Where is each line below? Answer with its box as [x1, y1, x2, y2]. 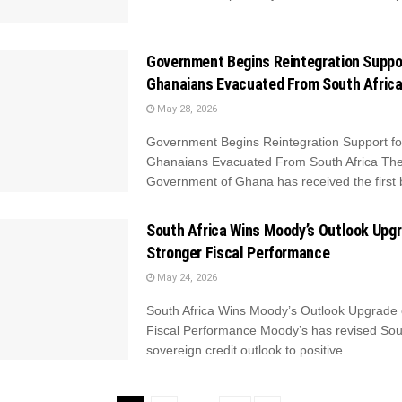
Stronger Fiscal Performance [146, 242, 330, 262]
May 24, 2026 [154, 271, 217, 284]
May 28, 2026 [154, 103, 217, 116]
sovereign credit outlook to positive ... [146, 342, 357, 357]
